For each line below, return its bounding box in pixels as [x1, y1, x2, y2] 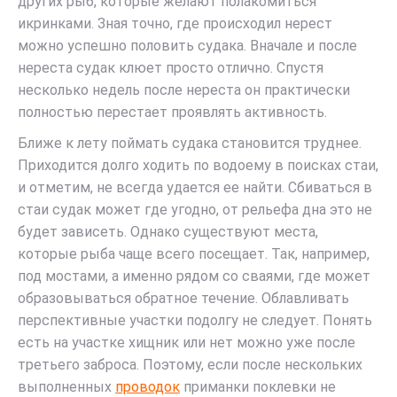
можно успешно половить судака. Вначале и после [18, 36, 357, 54]
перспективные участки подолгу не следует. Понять [18, 311, 372, 329]
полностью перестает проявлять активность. [18, 103, 327, 121]
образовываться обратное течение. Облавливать [18, 289, 349, 307]
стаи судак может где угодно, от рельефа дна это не [18, 200, 372, 218]
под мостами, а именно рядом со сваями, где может [18, 267, 370, 284]
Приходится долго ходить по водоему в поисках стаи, [18, 156, 378, 174]
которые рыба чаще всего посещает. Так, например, [18, 245, 370, 262]
